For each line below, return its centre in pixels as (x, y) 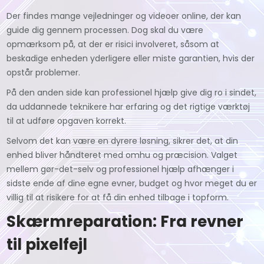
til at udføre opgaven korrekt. (67, 121)
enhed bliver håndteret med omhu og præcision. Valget (122, 155)
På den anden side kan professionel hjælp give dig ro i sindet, (132, 92)
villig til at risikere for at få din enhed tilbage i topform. (118, 197)
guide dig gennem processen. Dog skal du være (105, 30)
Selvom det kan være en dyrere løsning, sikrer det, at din (123, 141)
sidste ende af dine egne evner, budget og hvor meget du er (132, 183)
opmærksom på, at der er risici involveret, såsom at (113, 44)
